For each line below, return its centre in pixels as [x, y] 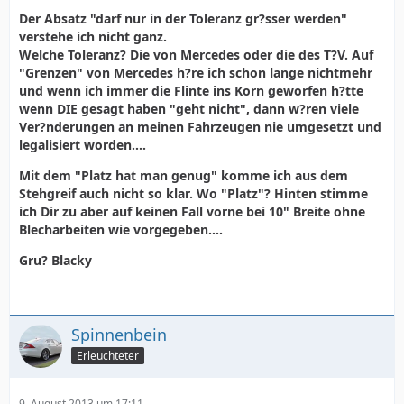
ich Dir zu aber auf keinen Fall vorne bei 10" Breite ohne [192, 211]
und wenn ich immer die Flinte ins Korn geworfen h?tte [191, 91]
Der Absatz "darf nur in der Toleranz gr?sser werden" [183, 18]
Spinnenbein [119, 335]
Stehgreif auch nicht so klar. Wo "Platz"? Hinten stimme [193, 193]
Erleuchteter [108, 355]
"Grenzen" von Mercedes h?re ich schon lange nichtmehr [196, 73]
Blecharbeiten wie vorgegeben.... [121, 230]
